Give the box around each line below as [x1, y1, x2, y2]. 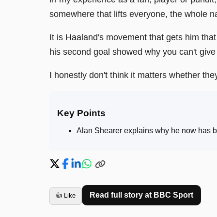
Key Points [57, 108, 106, 118]
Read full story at [90, 190, 154, 199]
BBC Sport [154, 190, 193, 199]
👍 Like [56, 191, 76, 199]
